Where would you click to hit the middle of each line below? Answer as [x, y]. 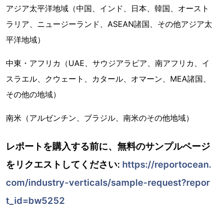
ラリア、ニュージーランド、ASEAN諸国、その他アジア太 [109, 24]
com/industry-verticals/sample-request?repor [108, 182]
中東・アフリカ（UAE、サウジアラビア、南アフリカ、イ [108, 63]
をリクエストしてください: [64, 164]
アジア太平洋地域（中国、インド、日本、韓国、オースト [108, 8]
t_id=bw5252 [35, 200]
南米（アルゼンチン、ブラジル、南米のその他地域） [100, 118]
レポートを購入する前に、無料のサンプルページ [108, 146]
